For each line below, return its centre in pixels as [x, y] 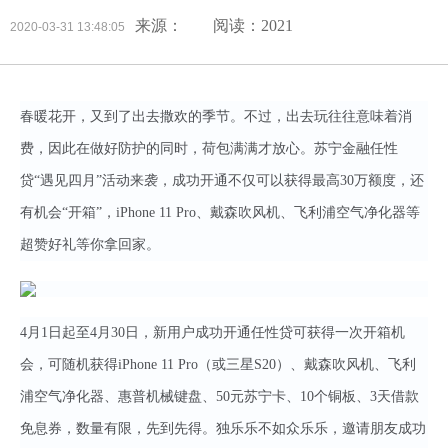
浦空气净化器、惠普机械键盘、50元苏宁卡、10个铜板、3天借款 [219, 396]
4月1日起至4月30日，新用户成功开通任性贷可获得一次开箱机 [212, 332]
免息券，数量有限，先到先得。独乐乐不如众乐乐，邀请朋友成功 [223, 428]
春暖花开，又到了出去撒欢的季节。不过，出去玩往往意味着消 [216, 116]
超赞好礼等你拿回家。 [90, 244]
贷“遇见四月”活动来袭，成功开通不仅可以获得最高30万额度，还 [222, 180]
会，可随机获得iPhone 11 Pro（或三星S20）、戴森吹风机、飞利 [218, 364]
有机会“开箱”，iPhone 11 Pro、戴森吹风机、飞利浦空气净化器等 [220, 212]
